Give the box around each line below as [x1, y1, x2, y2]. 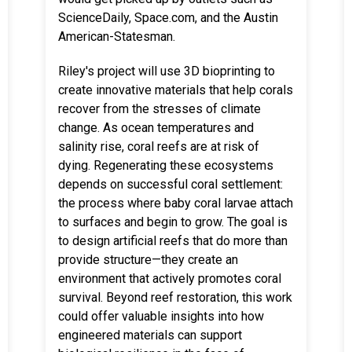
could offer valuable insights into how [58, 309, 264, 324]
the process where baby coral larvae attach [58, 196, 293, 211]
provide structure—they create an [58, 252, 238, 267]
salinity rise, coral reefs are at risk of [58, 139, 259, 154]
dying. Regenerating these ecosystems [58, 158, 273, 173]
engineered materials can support [58, 328, 242, 343]
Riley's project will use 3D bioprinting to [58, 64, 275, 79]
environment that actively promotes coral [58, 271, 281, 286]
